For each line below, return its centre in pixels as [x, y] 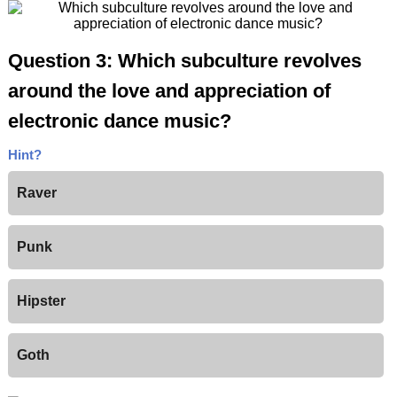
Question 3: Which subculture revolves [184, 61]
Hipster [41, 301]
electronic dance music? [119, 121]
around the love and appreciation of [169, 91]
